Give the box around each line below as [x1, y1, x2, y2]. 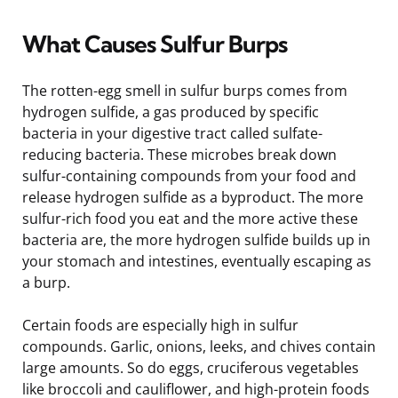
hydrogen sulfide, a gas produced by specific [22, 101, 319, 122]
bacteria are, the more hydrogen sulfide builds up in [22, 229, 370, 250]
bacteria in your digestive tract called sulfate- [22, 123, 322, 143]
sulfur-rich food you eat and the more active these [22, 208, 358, 228]
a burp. [22, 272, 70, 292]
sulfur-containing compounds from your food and [22, 165, 356, 186]
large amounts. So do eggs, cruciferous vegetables [22, 357, 359, 378]
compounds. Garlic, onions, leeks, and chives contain [22, 336, 376, 356]
